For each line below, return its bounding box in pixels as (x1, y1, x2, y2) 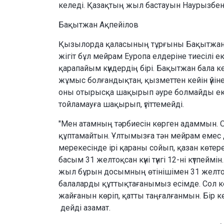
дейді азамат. (58, 203, 110, 213)
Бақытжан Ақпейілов (58, 20, 138, 30)
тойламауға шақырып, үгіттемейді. (58, 99, 186, 109)
